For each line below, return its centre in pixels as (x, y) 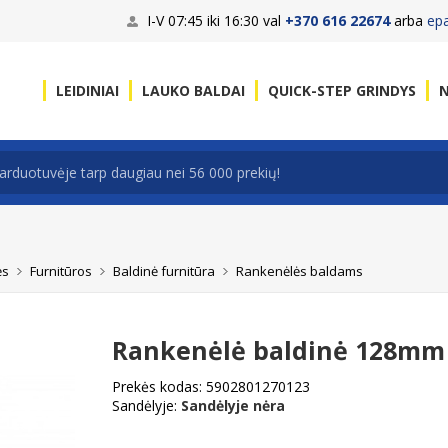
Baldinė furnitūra (164, 271)
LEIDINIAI (87, 90)
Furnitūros (61, 271)
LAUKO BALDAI (193, 90)
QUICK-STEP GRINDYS (342, 90)
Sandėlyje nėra (233, 405)
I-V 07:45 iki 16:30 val (216, 20)
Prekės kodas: (157, 386)
